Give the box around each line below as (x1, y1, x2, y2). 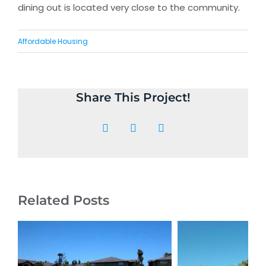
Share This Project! (75, 90, 191, 105)
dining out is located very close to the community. (18, 1, 240, 14)
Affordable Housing (18, 36, 88, 47)
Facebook (104, 126, 146, 139)
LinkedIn (160, 126, 199, 139)
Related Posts (18, 192, 109, 208)
